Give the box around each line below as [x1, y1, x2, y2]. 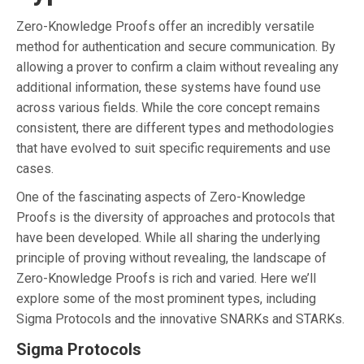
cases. [16, 160, 54, 176]
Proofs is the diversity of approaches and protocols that [16, 209, 335, 225]
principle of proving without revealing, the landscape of [16, 249, 327, 266]
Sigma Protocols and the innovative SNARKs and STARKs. [16, 310, 344, 327]
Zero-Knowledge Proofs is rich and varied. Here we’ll [16, 270, 316, 286]
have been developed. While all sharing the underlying [16, 229, 320, 245]
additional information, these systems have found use [16, 79, 321, 95]
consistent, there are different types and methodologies [16, 119, 334, 136]
